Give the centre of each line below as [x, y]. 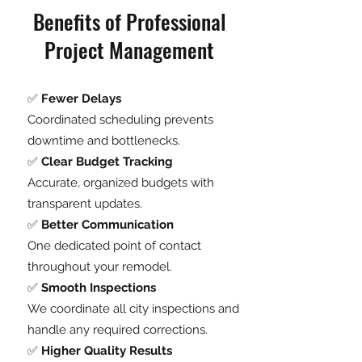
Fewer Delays [80, 99]
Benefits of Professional [129, 21]
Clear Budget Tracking [107, 162]
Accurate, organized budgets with [121, 183]
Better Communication [107, 225]
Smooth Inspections [97, 288]
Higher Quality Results [107, 351]
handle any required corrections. [118, 330]
